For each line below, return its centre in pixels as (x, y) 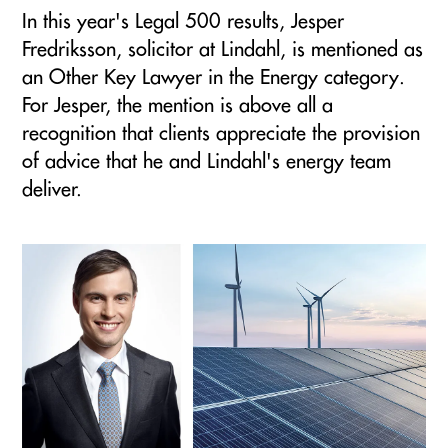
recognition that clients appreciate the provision (221, 133)
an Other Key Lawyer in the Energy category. (213, 77)
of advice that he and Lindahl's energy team (206, 161)
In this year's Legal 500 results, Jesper (183, 21)
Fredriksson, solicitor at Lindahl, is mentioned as (222, 49)
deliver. (52, 189)
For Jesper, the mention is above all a (177, 105)
